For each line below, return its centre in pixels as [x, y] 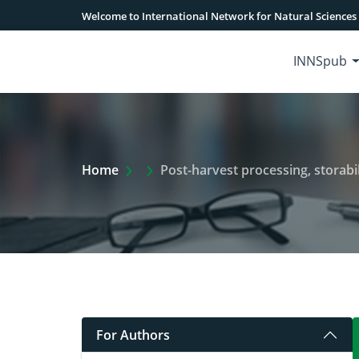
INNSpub [321, 61]
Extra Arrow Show [194, 169]
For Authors [133, 335]
